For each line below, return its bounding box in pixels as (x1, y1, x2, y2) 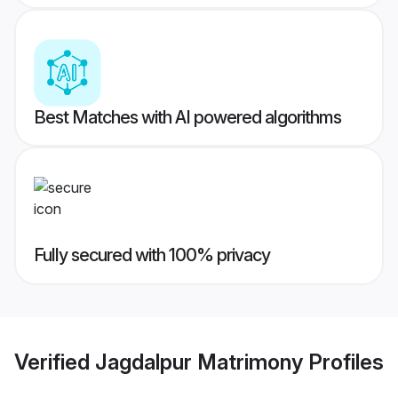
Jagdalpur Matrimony (95, 348, 303, 375)
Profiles (303, 348, 384, 375)
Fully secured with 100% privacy (34, 244, 270, 267)
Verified (14, 348, 95, 375)
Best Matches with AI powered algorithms (34, 107, 341, 129)
